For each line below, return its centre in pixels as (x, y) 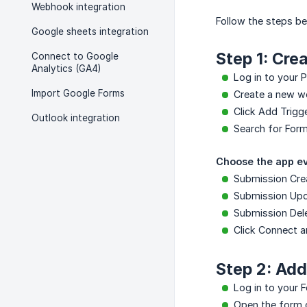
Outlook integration (76, 118)
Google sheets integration (90, 32)
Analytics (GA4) (66, 69)
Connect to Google (75, 56)
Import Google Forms (78, 93)
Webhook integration (78, 7)
